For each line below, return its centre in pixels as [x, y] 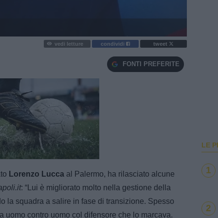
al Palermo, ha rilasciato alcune [119, 174]
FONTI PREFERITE [151, 64]
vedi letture [69, 44]
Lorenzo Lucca [36, 174]
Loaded [13, 154]
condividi [114, 44]
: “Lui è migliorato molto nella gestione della [96, 188]
